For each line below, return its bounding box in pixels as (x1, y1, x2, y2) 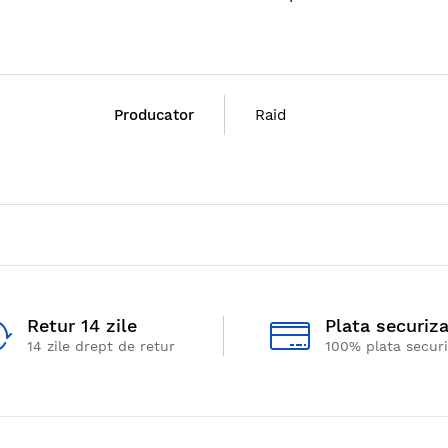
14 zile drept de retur (27, 338, 175, 354)
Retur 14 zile (27, 315, 137, 336)
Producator (114, 106, 194, 124)
